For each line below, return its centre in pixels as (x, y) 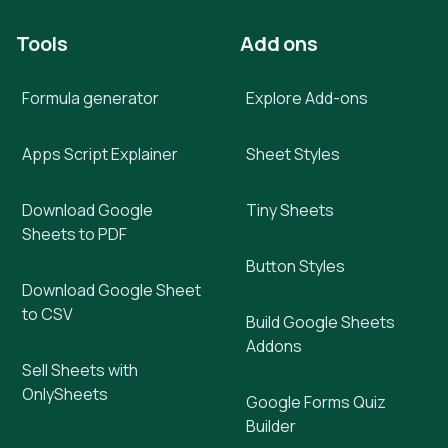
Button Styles (295, 266)
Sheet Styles (293, 154)
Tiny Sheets (290, 210)
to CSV (47, 314)
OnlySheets (65, 394)
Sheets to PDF (74, 234)
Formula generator (90, 98)
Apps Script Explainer (100, 154)
